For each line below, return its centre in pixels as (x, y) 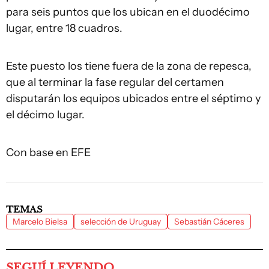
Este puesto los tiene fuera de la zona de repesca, (129, 66)
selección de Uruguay (121, 222)
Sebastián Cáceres (209, 222)
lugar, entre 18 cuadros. (64, 28)
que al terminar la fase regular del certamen (115, 82)
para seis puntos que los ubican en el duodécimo (128, 12)
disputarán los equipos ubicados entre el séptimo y (133, 98)
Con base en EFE (48, 153)
